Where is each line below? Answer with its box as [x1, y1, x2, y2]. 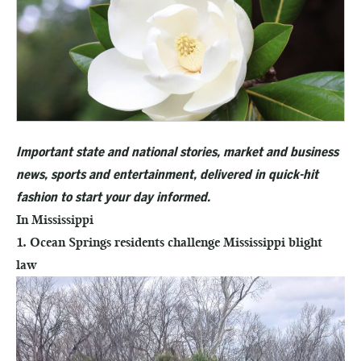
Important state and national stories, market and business [16, 144, 338, 160]
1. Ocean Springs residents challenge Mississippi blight [16, 234, 322, 250]
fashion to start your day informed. [16, 189, 210, 205]
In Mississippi [16, 212, 93, 227]
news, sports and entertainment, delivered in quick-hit [16, 167, 318, 182]
